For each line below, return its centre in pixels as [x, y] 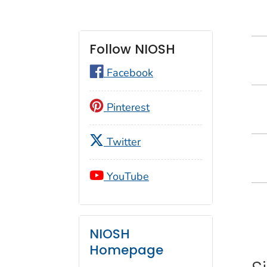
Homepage [126, 250]
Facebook [128, 72]
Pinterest [127, 107]
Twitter [122, 142]
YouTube [126, 177]
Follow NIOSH [132, 49]
